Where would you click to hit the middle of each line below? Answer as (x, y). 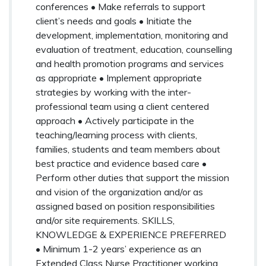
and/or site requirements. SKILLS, (105, 220)
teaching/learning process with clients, (116, 134)
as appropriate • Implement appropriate (119, 77)
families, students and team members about (128, 149)
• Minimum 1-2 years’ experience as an (118, 248)
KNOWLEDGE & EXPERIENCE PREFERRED (131, 234)
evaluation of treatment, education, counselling (134, 49)
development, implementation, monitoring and (132, 35)
